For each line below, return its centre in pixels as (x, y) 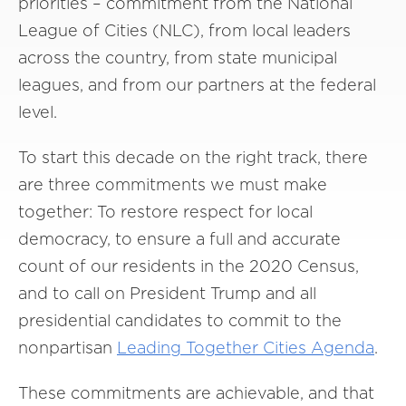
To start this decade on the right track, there (193, 157)
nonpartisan (68, 348)
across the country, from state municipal (178, 58)
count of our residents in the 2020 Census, (188, 266)
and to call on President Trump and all (167, 293)
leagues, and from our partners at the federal (197, 85)
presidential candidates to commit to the (180, 320)
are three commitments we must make (173, 184)
